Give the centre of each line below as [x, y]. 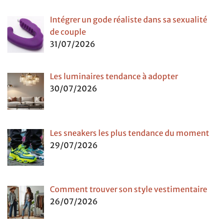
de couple [68, 32]
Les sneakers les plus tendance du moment [130, 133]
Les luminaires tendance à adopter [114, 76]
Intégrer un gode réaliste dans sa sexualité [129, 20]
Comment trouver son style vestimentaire [129, 189]
